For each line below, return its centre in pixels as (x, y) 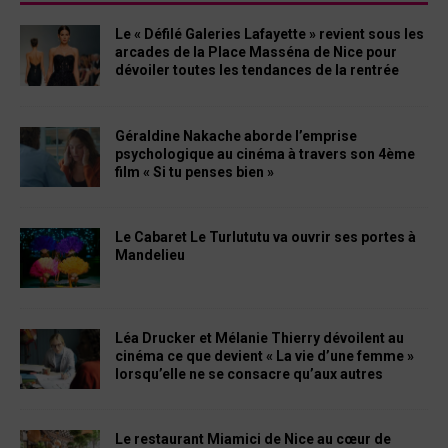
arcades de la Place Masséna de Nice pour (256, 52)
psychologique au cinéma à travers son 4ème (265, 153)
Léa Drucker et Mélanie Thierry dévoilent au (259, 337)
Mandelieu (150, 254)
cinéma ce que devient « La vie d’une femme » (264, 355)
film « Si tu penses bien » (194, 171)
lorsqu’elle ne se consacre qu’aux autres (249, 373)
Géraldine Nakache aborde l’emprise (236, 135)
